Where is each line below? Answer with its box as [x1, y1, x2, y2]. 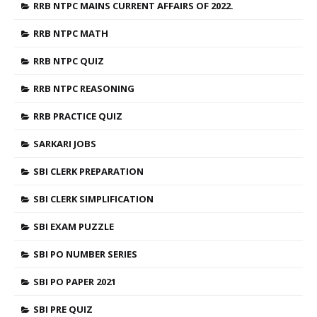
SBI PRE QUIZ [33, 303, 93, 316]
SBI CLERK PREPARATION [33, 165, 144, 178]
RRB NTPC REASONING [33, 82, 134, 95]
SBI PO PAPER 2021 [33, 275, 116, 288]
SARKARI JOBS [33, 137, 96, 150]
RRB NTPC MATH [33, 27, 108, 40]
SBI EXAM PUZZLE [33, 220, 114, 233]
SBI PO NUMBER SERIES [33, 248, 137, 260]
